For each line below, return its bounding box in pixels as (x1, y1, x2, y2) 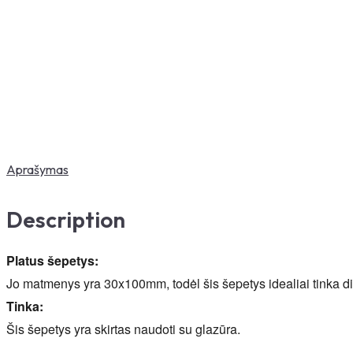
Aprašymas (6, 162, 69, 178)
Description (6, 205, 125, 233)
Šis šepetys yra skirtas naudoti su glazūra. (6, 319, 240, 338)
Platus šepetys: (6, 251, 98, 269)
